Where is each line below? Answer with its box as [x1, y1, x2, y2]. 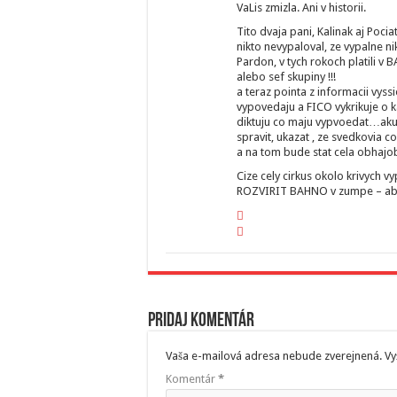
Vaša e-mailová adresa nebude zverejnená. [166, 349, 382, 363]
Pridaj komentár [148, 311, 254, 332]
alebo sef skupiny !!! [237, 70, 336, 84]
